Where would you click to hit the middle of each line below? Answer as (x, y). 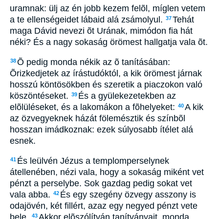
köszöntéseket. (40, 96)
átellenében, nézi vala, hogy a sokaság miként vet (107, 172)
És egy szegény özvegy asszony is (128, 194)
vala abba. (31, 194)
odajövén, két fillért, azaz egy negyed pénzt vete (104, 206)
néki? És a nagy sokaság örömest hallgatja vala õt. (109, 42)
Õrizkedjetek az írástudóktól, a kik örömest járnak (106, 73)
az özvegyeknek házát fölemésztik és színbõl (98, 118)
